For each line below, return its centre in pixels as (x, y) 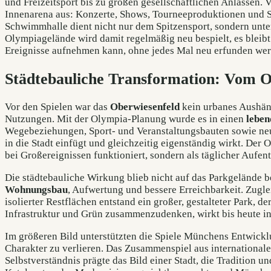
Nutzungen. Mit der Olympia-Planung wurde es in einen (126, 119)
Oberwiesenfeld (145, 107)
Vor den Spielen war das (57, 107)
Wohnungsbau (36, 190)
